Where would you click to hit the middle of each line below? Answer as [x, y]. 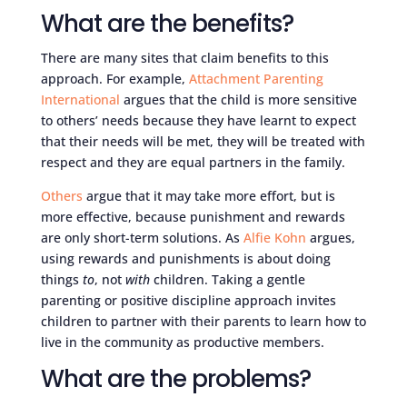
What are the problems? [175, 378]
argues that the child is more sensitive [238, 99]
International [80, 99]
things [61, 279]
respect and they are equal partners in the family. [193, 162]
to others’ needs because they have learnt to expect [198, 120]
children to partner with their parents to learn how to [203, 321]
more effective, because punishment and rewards [193, 216]
